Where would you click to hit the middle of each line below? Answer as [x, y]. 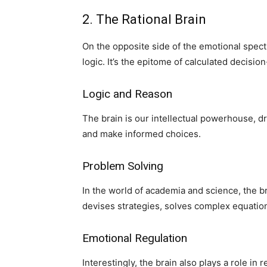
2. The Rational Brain [144, 19]
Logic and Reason [127, 94]
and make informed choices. [142, 134]
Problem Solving [123, 166]
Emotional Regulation [135, 238]
